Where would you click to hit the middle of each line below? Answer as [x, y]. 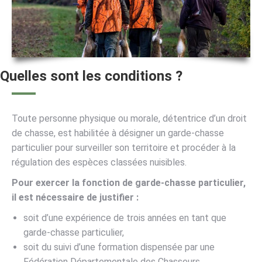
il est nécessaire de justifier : [75, 198]
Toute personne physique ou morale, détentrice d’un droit [129, 119]
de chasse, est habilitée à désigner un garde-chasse [118, 133]
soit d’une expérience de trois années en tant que [125, 218]
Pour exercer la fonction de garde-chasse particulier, [129, 183]
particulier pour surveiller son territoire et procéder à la [124, 148]
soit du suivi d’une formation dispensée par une [119, 247]
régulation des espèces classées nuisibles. [99, 163]
